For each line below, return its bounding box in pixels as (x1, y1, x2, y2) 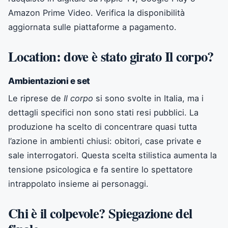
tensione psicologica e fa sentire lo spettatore (8, 164, 193, 175)
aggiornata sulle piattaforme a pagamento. (8, 21, 177, 32)
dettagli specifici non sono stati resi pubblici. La (8, 107, 198, 118)
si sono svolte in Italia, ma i (93, 93, 204, 103)
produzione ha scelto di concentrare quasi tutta (8, 121, 197, 132)
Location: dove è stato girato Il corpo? (8, 46, 214, 66)
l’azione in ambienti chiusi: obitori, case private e (8, 135, 202, 146)
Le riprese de (8, 93, 64, 103)
